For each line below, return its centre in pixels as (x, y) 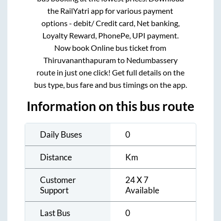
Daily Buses (61, 134)
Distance (56, 157)
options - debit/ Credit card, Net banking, (110, 23)
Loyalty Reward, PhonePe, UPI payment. (110, 35)
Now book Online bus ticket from (110, 47)
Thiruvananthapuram (79, 60)
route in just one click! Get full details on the (110, 72)
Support (54, 190)
